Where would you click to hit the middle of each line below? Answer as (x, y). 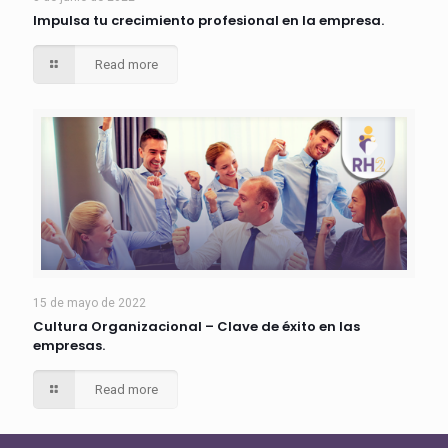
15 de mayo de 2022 (89, 303)
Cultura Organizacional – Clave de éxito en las (196, 326)
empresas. (69, 345)
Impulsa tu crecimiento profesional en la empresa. (208, 21)
